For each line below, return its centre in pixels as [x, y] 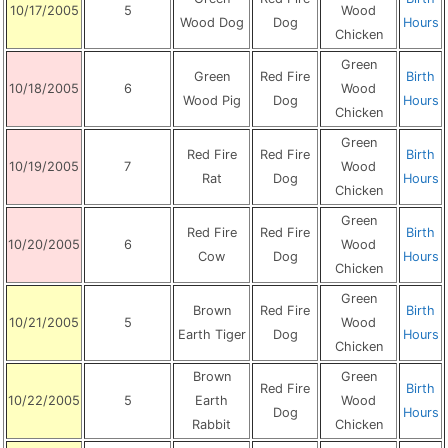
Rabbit [211, 424]
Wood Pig [211, 100]
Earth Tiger [211, 334]
